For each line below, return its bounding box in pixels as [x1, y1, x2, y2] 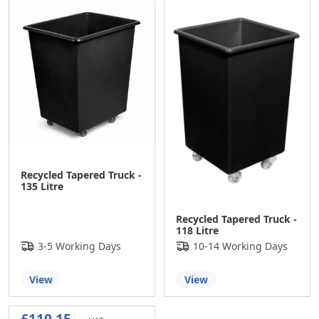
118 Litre [176, 224, 219, 238]
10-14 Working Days [193, 239, 288, 253]
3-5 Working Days [38, 239, 121, 253]
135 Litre [21, 179, 63, 194]
